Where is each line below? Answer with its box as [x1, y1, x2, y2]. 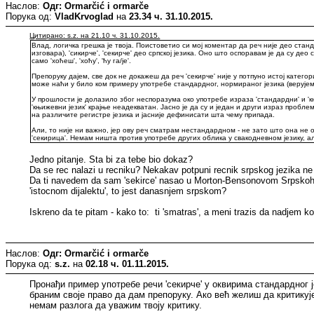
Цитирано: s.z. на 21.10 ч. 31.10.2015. [29, 31, 161, 39]
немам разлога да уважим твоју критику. [29, 299, 203, 310]
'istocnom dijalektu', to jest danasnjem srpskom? [29, 185, 227, 196]
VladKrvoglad [55, 11, 114, 22]
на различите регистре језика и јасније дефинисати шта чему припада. [32, 110, 275, 118]
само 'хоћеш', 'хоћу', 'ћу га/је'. [32, 56, 132, 64]
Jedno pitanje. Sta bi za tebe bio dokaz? [29, 153, 193, 165]
